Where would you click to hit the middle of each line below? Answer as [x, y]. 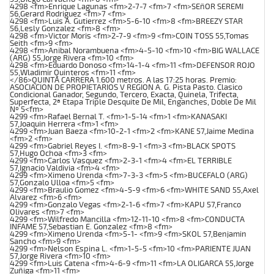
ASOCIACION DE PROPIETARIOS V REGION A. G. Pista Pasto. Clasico [126, 87]
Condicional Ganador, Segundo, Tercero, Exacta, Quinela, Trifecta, [124, 94]
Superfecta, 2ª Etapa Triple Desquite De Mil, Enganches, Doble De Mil [133, 102]
